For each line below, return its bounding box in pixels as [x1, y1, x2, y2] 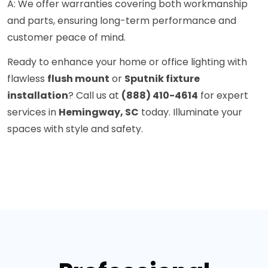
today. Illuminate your [139, 105, 242, 120]
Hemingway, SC [59, 105, 139, 120]
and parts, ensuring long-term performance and [7, 14, 236, 28]
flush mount [47, 72, 109, 86]
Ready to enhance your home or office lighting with [7, 55, 247, 69]
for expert [198, 89, 248, 103]
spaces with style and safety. [7, 122, 143, 136]
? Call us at [68, 89, 121, 103]
